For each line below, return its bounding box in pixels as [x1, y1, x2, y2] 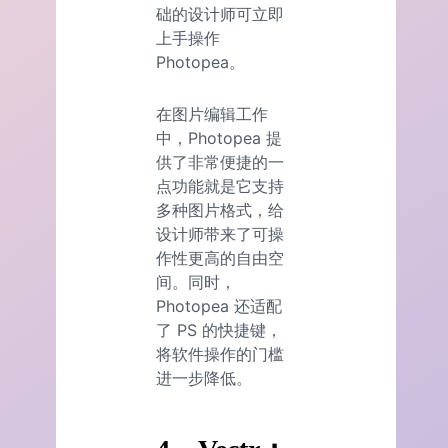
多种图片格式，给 [156, 200, 284, 221]
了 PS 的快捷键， [156, 320, 282, 341]
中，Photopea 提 [156, 128, 282, 149]
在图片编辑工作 [156, 104, 268, 125]
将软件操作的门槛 [156, 344, 284, 365]
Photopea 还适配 [156, 296, 282, 317]
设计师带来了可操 [156, 224, 284, 245]
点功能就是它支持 [156, 176, 284, 197]
